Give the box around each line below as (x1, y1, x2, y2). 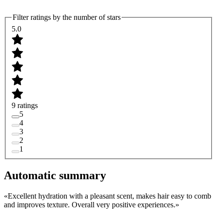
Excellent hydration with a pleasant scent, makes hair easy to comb (8, 191, 211, 200)
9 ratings (12, 101, 38, 109)
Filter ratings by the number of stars (13, 13, 121, 22)
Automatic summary (4, 169, 106, 182)
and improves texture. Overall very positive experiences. (4, 200, 175, 209)
